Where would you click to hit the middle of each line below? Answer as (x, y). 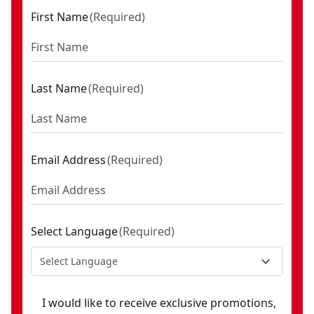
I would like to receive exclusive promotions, (159, 303)
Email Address (68, 160)
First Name (60, 17)
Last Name (59, 88)
